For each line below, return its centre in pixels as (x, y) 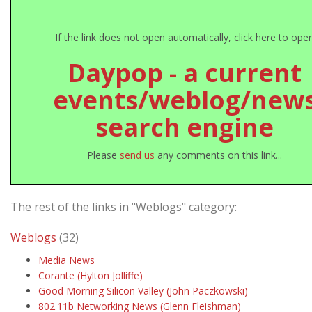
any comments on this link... (218, 155)
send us (137, 155)
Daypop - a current (185, 73)
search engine (185, 127)
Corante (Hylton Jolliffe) (91, 275)
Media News (67, 260)
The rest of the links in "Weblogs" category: (124, 207)
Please (103, 155)
